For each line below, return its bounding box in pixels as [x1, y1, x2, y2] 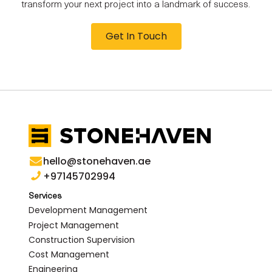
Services [29, 191, 63, 201]
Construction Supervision [29, 233, 135, 246]
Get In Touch [105, 29, 167, 43]
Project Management [29, 219, 120, 231]
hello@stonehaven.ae [43, 154, 151, 168]
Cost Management [29, 248, 110, 260]
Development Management [29, 204, 148, 217]
